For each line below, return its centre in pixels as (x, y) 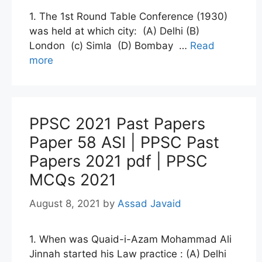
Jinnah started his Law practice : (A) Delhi (129, 254)
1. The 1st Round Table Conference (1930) (128, 16)
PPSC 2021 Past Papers (117, 124)
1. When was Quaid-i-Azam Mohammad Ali (130, 239)
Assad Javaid (149, 203)
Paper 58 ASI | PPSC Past (124, 142)
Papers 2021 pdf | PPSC (118, 161)
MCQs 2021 (73, 180)
